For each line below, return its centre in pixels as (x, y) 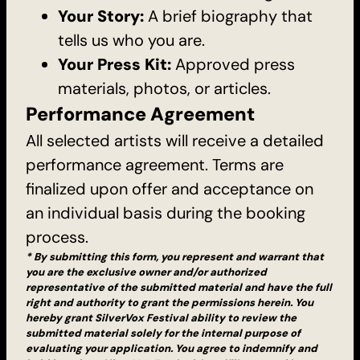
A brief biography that (230, 16)
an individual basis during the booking (166, 213)
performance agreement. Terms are (155, 164)
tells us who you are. (131, 40)
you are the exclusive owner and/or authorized (146, 272)
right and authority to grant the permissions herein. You (170, 302)
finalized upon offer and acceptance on (170, 188)
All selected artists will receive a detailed (175, 140)
